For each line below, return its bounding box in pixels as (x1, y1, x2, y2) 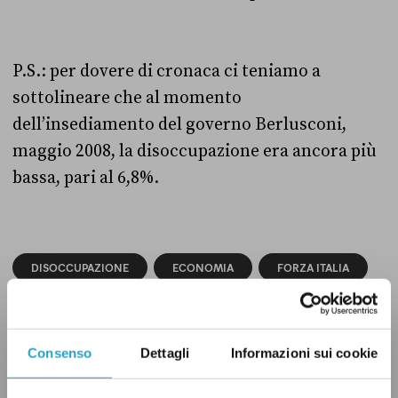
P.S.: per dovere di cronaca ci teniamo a (12, 60, 321, 82)
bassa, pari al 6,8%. (12, 167, 159, 188)
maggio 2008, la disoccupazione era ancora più (12, 140, 377, 162)
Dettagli (140, 345, 189, 361)
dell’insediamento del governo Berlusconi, (12, 114, 346, 135)
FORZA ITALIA (277, 260, 349, 275)
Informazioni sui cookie (230, 345, 378, 361)
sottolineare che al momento (12, 87, 242, 108)
